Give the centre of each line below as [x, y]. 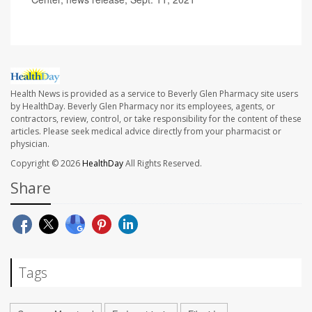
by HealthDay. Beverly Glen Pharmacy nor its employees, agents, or [143, 106]
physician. [30, 143]
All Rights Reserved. [163, 163]
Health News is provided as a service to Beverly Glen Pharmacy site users [154, 93]
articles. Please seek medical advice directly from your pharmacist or [146, 131]
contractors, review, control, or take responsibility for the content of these [156, 118]
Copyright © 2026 [46, 163]
